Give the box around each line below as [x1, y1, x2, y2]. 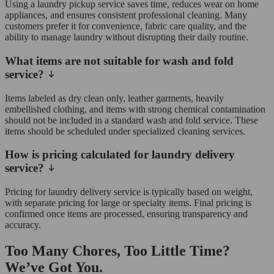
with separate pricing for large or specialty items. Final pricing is [5, 198, 251, 209]
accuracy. [5, 220, 41, 231]
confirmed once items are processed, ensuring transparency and [5, 209, 248, 220]
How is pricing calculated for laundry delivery [5, 148, 235, 161]
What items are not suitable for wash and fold [5, 54, 234, 67]
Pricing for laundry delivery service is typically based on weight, [5, 187, 253, 198]
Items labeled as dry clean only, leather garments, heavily [5, 92, 224, 103]
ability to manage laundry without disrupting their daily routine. [5, 32, 248, 43]
